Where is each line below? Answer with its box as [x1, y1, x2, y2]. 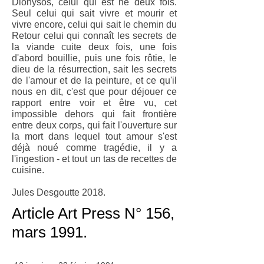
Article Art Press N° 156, [12, 204, 174, 222]
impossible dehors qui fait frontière [12, 109, 177, 119]
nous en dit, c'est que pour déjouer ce [12, 87, 177, 97]
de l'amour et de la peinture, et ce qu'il [12, 75, 177, 85]
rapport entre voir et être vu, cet [12, 98, 177, 108]
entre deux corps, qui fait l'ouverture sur [12, 120, 177, 130]
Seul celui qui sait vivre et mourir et [12, 8, 177, 18]
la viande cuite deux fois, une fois [12, 42, 177, 52]
